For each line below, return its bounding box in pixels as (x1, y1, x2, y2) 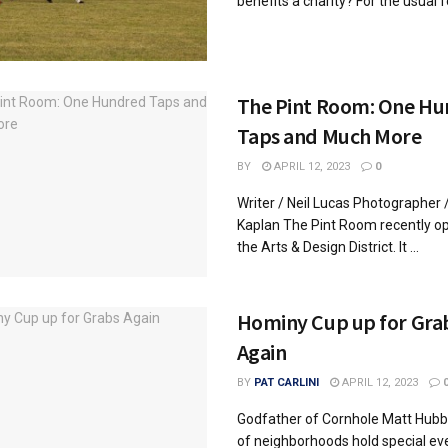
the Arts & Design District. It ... (236, 238, 419, 255)
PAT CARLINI (253, 375, 319, 389)
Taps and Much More (236, 121, 422, 150)
